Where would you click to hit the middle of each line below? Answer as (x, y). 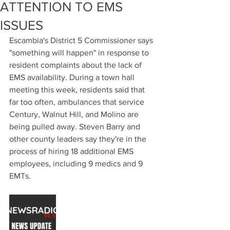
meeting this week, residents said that (78, 90)
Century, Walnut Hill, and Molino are (75, 114)
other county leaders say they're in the (79, 139)
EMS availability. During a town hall (73, 77)
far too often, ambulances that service (78, 102)
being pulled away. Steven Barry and (76, 127)
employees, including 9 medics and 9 (77, 164)
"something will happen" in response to (80, 53)
